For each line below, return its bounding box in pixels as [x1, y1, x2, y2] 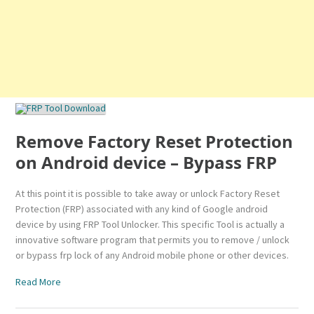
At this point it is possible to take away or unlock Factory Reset [15, 187, 280, 200]
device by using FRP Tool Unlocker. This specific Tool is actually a [15, 218, 285, 231]
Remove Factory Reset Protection [15, 130, 294, 153]
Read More [15, 275, 62, 289]
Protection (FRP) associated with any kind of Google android [15, 203, 268, 216]
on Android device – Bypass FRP [15, 151, 278, 175]
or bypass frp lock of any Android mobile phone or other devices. [15, 249, 289, 262]
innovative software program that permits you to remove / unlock [15, 233, 290, 247]
